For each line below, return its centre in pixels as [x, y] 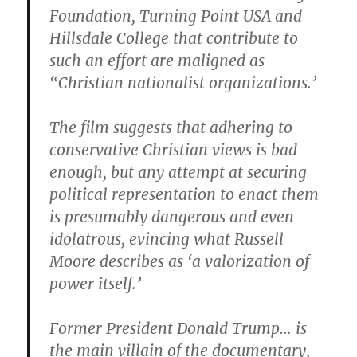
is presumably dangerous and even [172, 217]
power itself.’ [96, 284]
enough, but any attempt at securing [178, 173]
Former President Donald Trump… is [178, 329]
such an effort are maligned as [157, 61]
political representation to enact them [184, 195]
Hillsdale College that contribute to [174, 39]
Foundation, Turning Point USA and [176, 16]
